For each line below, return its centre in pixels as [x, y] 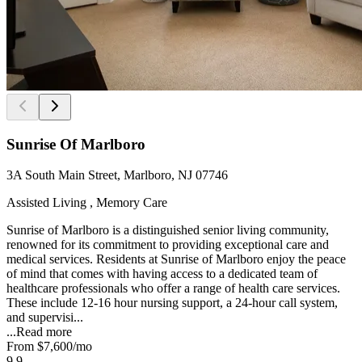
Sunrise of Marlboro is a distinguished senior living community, [168, 230]
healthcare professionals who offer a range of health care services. [173, 288]
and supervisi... [45, 318]
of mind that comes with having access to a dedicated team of [162, 274]
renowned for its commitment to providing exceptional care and [168, 245]
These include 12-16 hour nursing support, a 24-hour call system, [172, 303]
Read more [44, 332]
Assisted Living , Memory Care [87, 203]
